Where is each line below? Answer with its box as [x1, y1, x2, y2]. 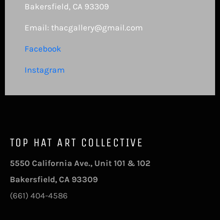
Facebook [25, 43, 61, 54]
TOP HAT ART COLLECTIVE [10, 135, 144, 149]
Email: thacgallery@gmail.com [25, 22, 143, 32]
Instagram [25, 64, 65, 75]
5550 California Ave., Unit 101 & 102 [10, 158, 150, 168]
